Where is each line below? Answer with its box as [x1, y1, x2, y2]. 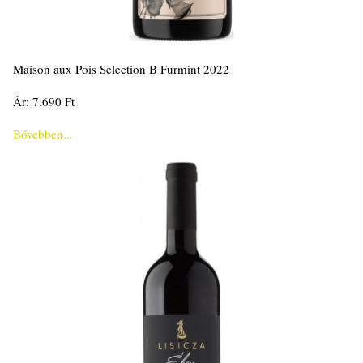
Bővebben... [13, 126, 73, 143]
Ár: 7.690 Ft [13, 93, 75, 110]
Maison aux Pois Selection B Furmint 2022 [13, 61, 229, 78]
